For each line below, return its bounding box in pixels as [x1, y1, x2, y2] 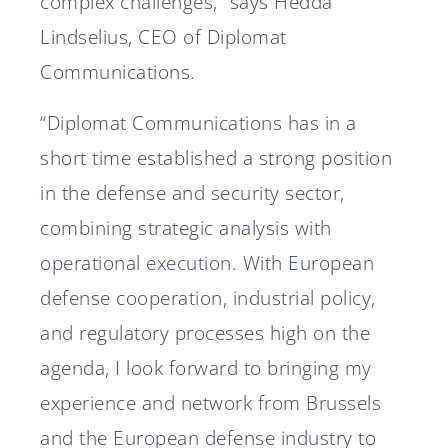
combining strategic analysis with [40, 215, 332, 241]
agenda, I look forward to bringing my [40, 355, 372, 381]
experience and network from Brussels [40, 390, 381, 416]
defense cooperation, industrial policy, [40, 285, 376, 311]
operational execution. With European [40, 250, 374, 276]
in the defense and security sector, [40, 180, 345, 206]
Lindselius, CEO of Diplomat [40, 24, 287, 50]
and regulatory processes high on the [40, 320, 370, 346]
